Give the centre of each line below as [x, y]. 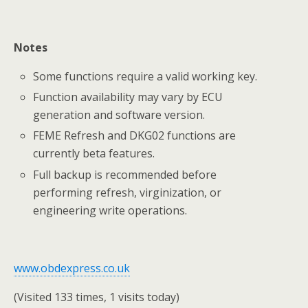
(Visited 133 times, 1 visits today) [97, 297]
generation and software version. [119, 115]
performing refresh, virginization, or [128, 192]
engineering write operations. [110, 210]
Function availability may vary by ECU [128, 97]
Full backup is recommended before [125, 174]
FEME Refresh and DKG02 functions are [135, 136]
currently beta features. [94, 154]
